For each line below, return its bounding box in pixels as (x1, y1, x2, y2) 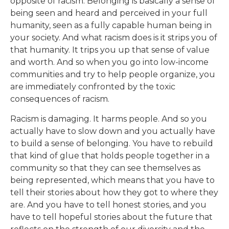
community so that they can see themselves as (10, 163, 200, 173)
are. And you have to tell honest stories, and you (10, 199, 207, 210)
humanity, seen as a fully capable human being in (10, 20, 212, 31)
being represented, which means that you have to (10, 175, 215, 185)
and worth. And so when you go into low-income (10, 57, 209, 67)
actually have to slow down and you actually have (10, 126, 215, 136)
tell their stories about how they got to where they (10, 187, 218, 197)
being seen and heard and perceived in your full (10, 8, 208, 18)
